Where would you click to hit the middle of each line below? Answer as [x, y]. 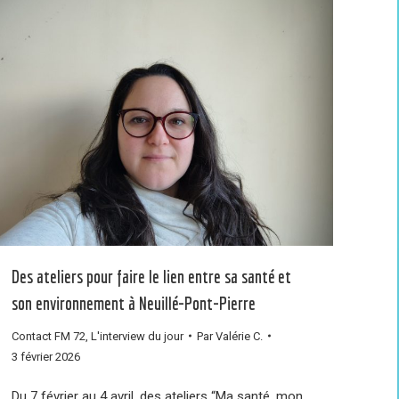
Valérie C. [239, 336]
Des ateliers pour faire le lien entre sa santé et [151, 276]
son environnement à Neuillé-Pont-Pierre [134, 303]
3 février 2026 [46, 356]
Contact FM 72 [49, 336]
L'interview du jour [137, 336]
